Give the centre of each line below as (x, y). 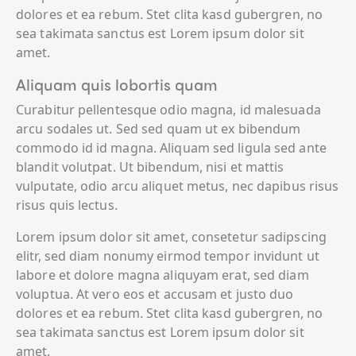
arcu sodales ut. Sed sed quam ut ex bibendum (159, 128)
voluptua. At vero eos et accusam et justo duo (155, 294)
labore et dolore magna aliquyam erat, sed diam (163, 275)
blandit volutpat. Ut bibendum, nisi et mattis (150, 166)
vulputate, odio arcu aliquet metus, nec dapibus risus (178, 186)
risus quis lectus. (67, 205)
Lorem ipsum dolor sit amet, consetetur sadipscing (171, 236)
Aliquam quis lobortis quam (117, 83)
